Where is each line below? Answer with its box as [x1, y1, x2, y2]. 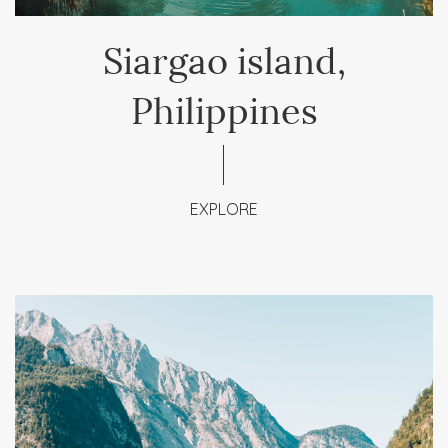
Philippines [130, 80, 318, 134]
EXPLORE [190, 199, 258, 219]
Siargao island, [102, 30, 346, 84]
